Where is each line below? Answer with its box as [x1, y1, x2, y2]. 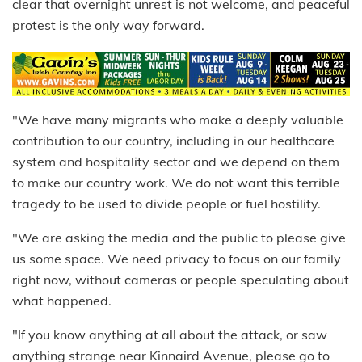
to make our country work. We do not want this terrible [12, 175, 340, 192]
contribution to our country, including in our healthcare [12, 133, 335, 149]
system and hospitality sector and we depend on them [12, 154, 339, 170]
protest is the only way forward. [12, 16, 204, 33]
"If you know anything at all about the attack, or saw [12, 326, 327, 343]
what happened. [12, 293, 112, 309]
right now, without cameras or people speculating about [12, 271, 349, 288]
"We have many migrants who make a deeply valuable [12, 112, 343, 128]
